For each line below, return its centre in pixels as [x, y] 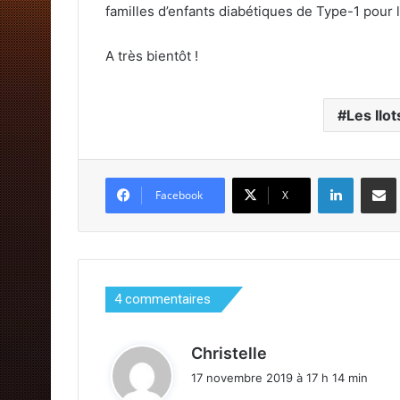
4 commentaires [162, 299]
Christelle [229, 353]
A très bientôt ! [152, 55]
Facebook [179, 195]
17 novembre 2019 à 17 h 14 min [279, 377]
